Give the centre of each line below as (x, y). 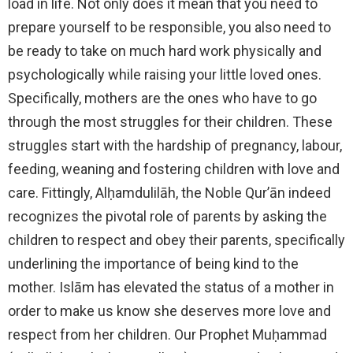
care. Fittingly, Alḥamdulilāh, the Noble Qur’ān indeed (169, 192)
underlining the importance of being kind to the (153, 263)
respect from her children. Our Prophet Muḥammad (167, 334)
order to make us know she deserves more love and (169, 310)
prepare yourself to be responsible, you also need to (169, 27)
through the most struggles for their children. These (170, 121)
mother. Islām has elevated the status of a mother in (171, 287)
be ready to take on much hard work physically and (165, 50)
